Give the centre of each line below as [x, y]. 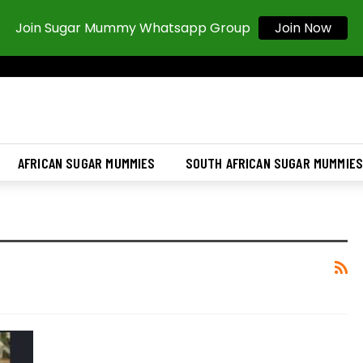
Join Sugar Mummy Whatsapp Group [133, 28]
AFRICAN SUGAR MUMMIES [86, 163]
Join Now [303, 28]
